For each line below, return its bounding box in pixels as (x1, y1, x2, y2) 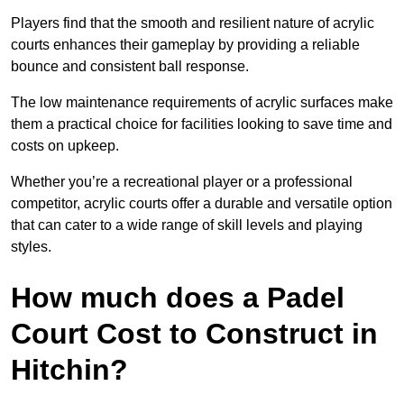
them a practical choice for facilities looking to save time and (11, 116, 392, 133)
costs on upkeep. (11, 138, 119, 154)
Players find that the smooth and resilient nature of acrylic (11, 15, 374, 32)
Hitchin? (11, 353, 128, 387)
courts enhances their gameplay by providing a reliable (11, 37, 360, 53)
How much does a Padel (11, 281, 344, 315)
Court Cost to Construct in (11, 317, 378, 351)
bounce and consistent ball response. (11, 59, 249, 75)
